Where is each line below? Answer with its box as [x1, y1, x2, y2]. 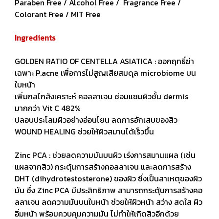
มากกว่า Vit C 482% [15, 102, 81, 114]
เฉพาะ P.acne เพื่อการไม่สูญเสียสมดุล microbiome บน [15, 67, 196, 79]
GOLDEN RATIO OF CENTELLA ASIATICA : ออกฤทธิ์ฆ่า [15, 55, 194, 67]
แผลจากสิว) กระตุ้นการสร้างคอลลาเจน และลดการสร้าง [15, 161, 191, 173]
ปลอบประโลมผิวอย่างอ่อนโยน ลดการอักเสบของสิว [15, 114, 177, 126]
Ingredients [15, 32, 55, 44]
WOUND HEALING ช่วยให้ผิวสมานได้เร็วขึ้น [15, 126, 154, 137]
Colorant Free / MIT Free [15, 8, 101, 20]
